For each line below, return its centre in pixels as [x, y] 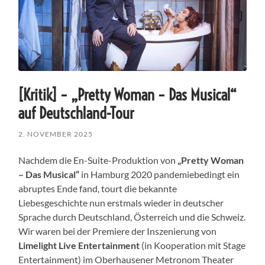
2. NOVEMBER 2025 [56, 134]
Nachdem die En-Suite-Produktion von [98, 160]
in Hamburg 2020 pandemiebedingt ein [160, 174]
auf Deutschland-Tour [77, 113]
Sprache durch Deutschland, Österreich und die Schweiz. [132, 216]
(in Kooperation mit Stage [193, 245]
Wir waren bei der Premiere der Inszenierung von [118, 231]
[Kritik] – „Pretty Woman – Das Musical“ [128, 95]
